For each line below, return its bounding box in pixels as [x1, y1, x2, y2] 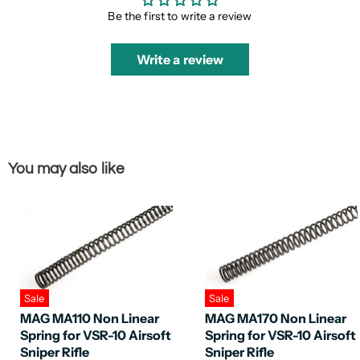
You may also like [8, 161, 125, 177]
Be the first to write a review [108, 9, 252, 24]
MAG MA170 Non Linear [205, 310, 346, 327]
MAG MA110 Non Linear [20, 310, 159, 327]
